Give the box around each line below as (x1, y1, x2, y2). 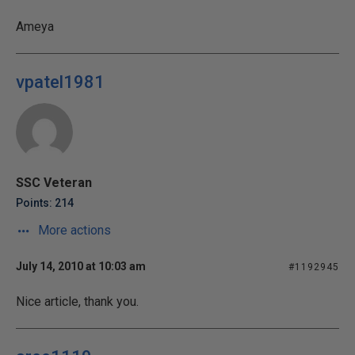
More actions (35, 223, 111, 238)
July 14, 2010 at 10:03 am (16, 260, 146, 273)
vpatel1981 (16, 72, 105, 92)
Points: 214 (16, 197, 74, 209)
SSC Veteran (16, 175, 92, 190)
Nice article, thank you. (16, 294, 139, 309)
